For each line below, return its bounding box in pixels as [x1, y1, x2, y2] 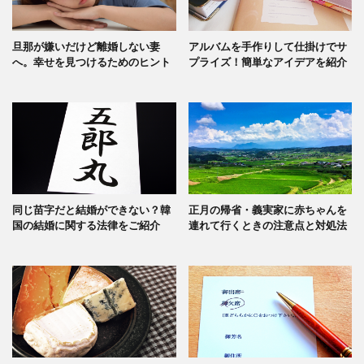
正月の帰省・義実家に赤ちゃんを [188, 202, 347, 216]
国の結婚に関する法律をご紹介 [12, 218, 160, 232]
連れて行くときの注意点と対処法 [188, 218, 347, 232]
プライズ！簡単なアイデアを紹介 [188, 54, 347, 68]
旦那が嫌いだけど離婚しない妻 [12, 39, 160, 53]
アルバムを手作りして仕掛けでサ [188, 39, 347, 53]
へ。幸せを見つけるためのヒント [12, 54, 171, 68]
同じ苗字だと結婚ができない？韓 [12, 202, 171, 216]
